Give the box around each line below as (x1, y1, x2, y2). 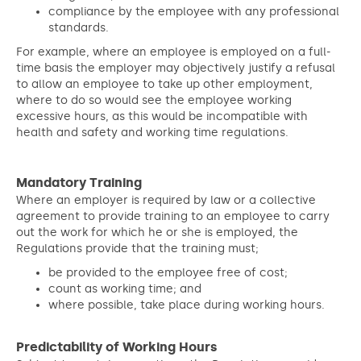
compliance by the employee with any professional (48, 5, 339, 19)
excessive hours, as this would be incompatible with (16, 110, 308, 123)
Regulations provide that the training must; (16, 242, 259, 255)
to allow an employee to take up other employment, (16, 77, 313, 91)
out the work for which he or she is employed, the (16, 226, 298, 239)
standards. (48, 21, 109, 35)
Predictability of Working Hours (16, 339, 218, 355)
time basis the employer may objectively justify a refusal (16, 61, 335, 75)
